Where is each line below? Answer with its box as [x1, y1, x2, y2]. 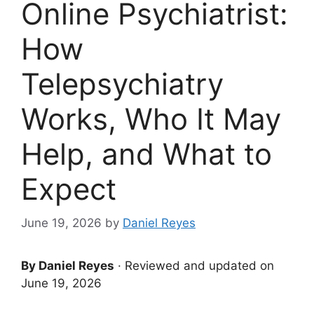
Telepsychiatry [21, 65, 224, 102]
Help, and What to [21, 135, 272, 172]
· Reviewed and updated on [114, 259, 274, 273]
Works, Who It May [21, 100, 281, 137]
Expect [21, 170, 116, 207]
